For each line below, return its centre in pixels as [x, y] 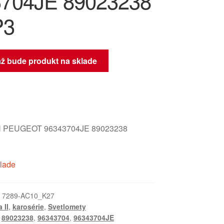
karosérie [28, 207]
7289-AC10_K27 [28, 196]
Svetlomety [67, 207]
